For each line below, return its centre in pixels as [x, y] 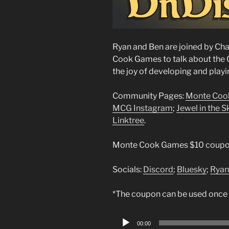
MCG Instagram [143, 108]
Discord [158, 170]
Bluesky [192, 170]
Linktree [128, 121]
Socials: [128, 170]
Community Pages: [149, 96]
